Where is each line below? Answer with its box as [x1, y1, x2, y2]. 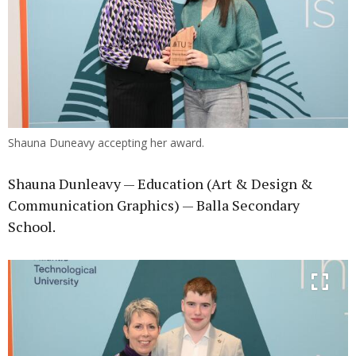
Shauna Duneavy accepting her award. [8, 134, 204, 150]
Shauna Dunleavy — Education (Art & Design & [8, 173, 313, 193]
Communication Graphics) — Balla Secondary [8, 195, 300, 215]
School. [8, 216, 56, 236]
